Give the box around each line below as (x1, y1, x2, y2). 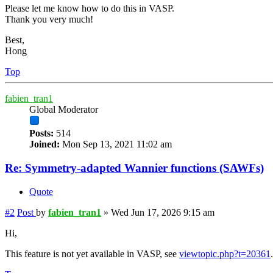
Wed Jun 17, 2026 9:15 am (111, 207, 214, 218)
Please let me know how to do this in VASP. (5, 3, 174, 14)
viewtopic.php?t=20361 (179, 248, 271, 259)
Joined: (29, 139, 60, 150)
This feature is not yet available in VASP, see (5, 248, 179, 259)
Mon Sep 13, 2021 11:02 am (60, 139, 172, 150)
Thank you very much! (5, 14, 93, 25)
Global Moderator (29, 104, 98, 115)
